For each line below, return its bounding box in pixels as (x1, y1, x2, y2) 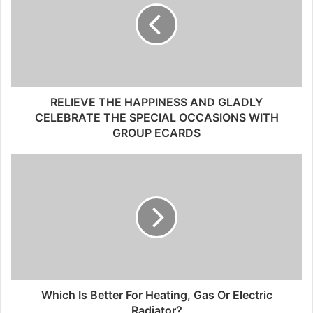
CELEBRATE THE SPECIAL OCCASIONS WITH (34, 110, 279, 124)
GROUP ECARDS (112, 126, 201, 140)
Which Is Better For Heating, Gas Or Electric (41, 288, 272, 302)
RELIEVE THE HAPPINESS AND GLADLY (50, 95, 263, 109)
